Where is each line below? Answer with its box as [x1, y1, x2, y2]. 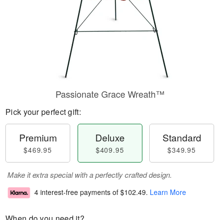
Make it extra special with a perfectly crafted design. [7, 169, 172, 180]
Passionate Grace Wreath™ [55, 87, 165, 100]
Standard [162, 131, 201, 144]
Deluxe [95, 131, 125, 144]
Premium [19, 131, 57, 144]
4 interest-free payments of [34, 187, 120, 197]
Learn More [150, 187, 186, 197]
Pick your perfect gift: [5, 106, 81, 117]
